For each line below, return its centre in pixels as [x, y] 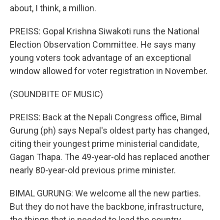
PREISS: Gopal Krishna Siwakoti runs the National [105, 31]
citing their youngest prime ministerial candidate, [104, 144]
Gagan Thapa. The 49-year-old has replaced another [110, 157]
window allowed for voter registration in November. [109, 71]
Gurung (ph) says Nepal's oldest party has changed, [110, 130]
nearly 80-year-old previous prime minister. [93, 170]
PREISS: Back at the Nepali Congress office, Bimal [106, 117]
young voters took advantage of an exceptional [100, 58]
